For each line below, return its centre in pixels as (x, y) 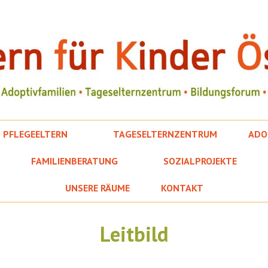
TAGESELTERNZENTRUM (165, 134)
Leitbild (134, 234)
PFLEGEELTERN (35, 134)
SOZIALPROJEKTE (200, 161)
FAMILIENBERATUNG (74, 161)
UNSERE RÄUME (97, 188)
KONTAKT (182, 188)
